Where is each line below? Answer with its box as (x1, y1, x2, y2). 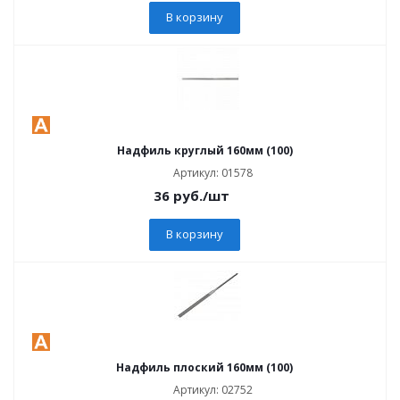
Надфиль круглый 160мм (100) (116, 143, 293, 158)
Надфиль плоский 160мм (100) (116, 360, 293, 375)
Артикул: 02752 (173, 382, 253, 397)
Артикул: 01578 (173, 165, 253, 180)
